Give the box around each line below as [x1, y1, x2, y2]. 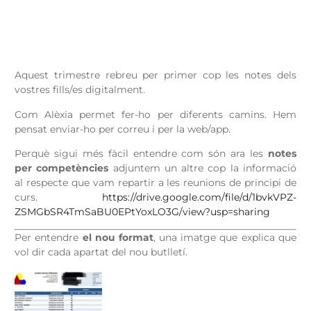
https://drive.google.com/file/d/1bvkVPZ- [101, 191, 296, 203]
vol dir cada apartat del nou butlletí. [15, 246, 188, 259]
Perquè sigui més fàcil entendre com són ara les [15, 147, 268, 160]
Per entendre [15, 231, 83, 244]
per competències [15, 162, 113, 174]
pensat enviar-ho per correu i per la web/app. [15, 122, 231, 135]
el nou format [82, 231, 153, 244]
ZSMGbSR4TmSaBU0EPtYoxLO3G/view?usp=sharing [15, 205, 271, 218]
